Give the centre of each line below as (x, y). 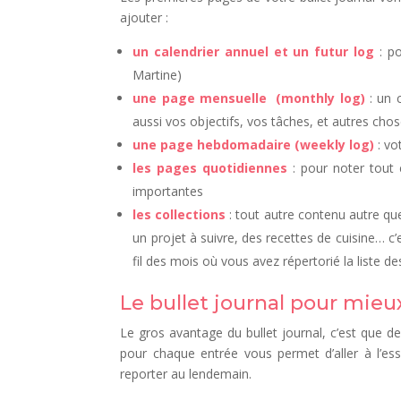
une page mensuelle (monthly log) (249, 98)
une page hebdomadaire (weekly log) (254, 144)
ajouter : (145, 17)
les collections (179, 214)
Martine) (158, 74)
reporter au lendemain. (186, 373)
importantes (168, 191)
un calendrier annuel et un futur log (254, 51)
